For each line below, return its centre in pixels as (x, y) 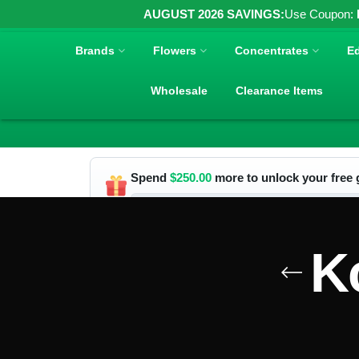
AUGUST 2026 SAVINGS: (214, 14)
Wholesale (179, 90)
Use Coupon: (321, 14)
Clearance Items (280, 90)
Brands (95, 50)
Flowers (175, 50)
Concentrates (272, 50)
